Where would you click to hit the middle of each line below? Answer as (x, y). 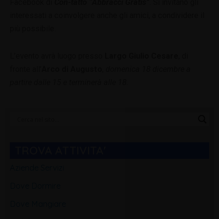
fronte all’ (26, 69)
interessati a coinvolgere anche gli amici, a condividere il (107, 15)
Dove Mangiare (38, 204)
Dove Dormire (35, 186)
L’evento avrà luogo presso (57, 56)
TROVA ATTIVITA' (60, 151)
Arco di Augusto (72, 69)
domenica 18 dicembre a (148, 69)
